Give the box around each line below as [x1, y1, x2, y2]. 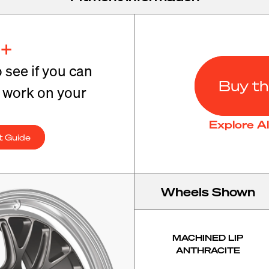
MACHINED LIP [172, 232, 244, 243]
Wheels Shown [160, 184, 255, 199]
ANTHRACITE [175, 244, 240, 255]
